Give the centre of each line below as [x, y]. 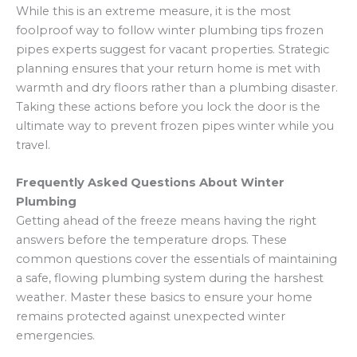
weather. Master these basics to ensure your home [164, 297]
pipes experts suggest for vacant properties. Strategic [173, 49]
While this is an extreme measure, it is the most [153, 11]
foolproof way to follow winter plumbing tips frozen [170, 30]
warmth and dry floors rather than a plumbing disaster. [177, 87]
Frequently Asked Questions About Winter [150, 182]
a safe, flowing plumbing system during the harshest [170, 278]
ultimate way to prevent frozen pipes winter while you [175, 126]
